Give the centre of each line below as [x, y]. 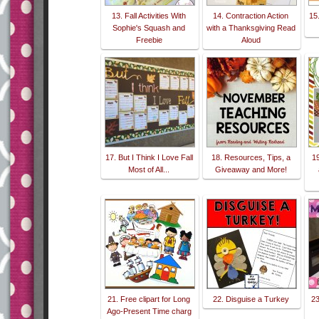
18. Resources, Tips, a [251, 158]
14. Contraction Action [251, 16]
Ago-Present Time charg [149, 312]
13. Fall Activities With [149, 16]
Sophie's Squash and [149, 28]
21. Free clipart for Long [149, 299]
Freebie [149, 40]
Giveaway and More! [251, 170]
